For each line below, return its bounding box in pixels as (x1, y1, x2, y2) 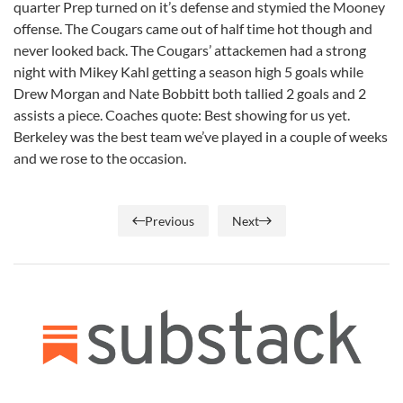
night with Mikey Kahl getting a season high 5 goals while (13, 62, 363, 80)
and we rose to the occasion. (13, 148, 186, 166)
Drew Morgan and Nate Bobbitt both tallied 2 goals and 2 (13, 84, 366, 102)
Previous (144, 212, 194, 228)
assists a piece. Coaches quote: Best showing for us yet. (13, 105, 350, 123)
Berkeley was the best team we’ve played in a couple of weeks (13, 127, 388, 145)
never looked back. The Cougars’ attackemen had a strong (13, 40, 366, 58)
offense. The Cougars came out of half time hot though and (13, 19, 372, 37)
